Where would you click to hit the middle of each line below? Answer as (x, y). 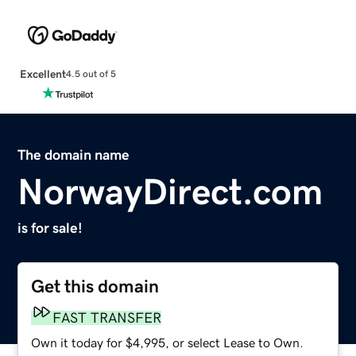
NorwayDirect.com (170, 191)
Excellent (43, 74)
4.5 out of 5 (91, 74)
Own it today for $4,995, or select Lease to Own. (168, 342)
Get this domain (95, 286)
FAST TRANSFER (107, 317)
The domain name (74, 155)
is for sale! (50, 228)
